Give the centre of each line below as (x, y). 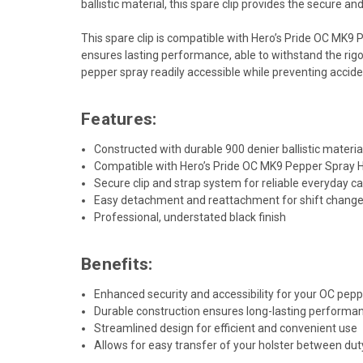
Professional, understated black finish (190, 217)
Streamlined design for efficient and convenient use (226, 328)
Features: (119, 119)
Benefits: (117, 264)
